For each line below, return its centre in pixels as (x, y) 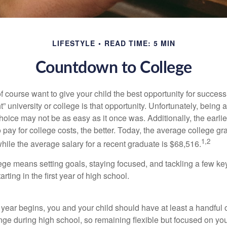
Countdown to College (113, 68)
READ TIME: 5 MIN (140, 43)
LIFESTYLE (73, 43)
